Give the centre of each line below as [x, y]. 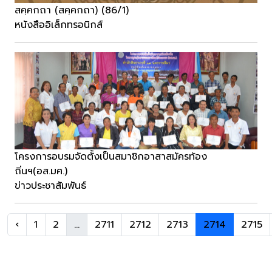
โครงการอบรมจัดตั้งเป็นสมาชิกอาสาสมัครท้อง [111, 157]
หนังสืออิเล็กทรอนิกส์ [59, 25]
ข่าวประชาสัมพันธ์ [50, 186]
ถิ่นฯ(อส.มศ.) [41, 172]
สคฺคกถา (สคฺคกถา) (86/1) [72, 11]
